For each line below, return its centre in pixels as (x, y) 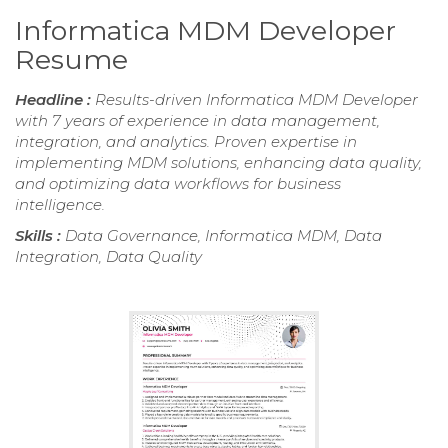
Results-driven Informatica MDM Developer (256, 100)
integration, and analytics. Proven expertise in (186, 142)
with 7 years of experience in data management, (197, 121)
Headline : (55, 100)
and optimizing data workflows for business (178, 184)
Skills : (40, 236)
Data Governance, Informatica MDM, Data (223, 236)
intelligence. (60, 205)
